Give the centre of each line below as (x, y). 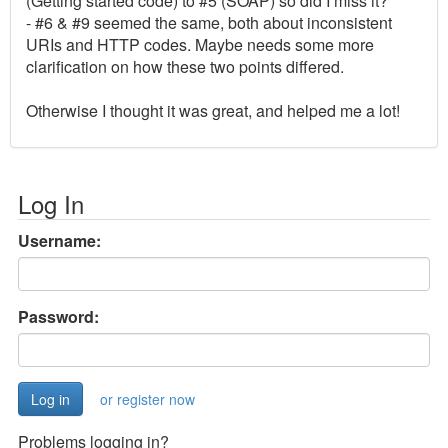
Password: (58, 316)
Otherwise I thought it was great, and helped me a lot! (213, 110)
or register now (147, 398)
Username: (59, 240)
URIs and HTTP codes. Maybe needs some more (200, 44)
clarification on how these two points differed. (185, 66)
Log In (51, 203)
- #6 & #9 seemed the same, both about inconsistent (209, 22)
